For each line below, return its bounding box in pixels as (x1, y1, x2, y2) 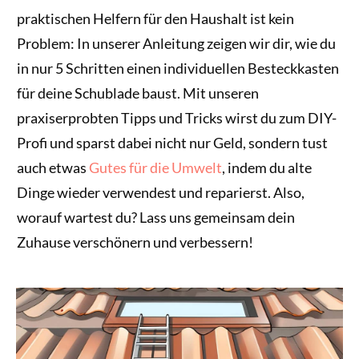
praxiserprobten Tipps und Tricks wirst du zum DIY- (17, 109, 337, 127)
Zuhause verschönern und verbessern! (17, 233, 253, 251)
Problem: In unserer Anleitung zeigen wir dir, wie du (17, 34, 336, 52)
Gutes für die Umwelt (89, 159, 222, 176)
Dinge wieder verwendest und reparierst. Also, (17, 184, 305, 201)
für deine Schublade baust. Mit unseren (17, 84, 259, 102)
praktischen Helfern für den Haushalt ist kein (17, 10, 294, 27)
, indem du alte (222, 159, 312, 176)
